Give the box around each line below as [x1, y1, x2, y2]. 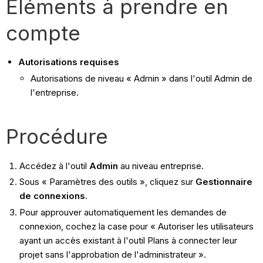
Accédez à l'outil [19, 160, 89, 171]
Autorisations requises [18, 56, 120, 68]
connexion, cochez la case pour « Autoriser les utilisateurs [19, 221, 254, 232]
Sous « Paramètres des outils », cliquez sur [19, 176, 195, 188]
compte [6, 20, 81, 45]
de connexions [19, 190, 85, 202]
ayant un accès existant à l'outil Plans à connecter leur [19, 235, 237, 247]
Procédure [6, 123, 109, 149]
